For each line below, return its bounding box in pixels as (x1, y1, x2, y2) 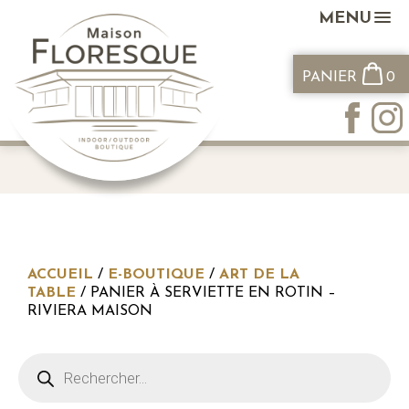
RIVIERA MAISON (27, 304, 152, 319)
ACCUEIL (27, 267, 93, 282)
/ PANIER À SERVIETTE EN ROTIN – (76, 286, 336, 300)
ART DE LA (219, 267, 299, 282)
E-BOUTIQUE (108, 267, 204, 282)
